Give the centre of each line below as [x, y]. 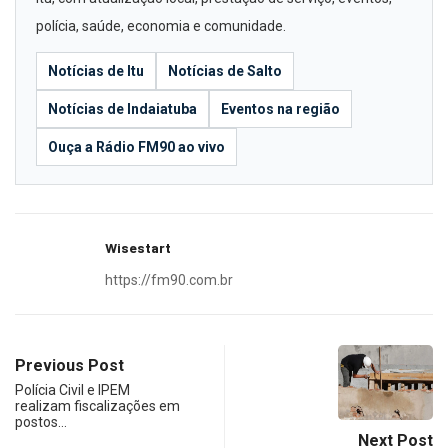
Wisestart [138, 247]
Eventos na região [280, 108]
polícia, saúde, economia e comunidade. [161, 25]
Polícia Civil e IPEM [72, 389]
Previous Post [69, 365]
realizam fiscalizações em [97, 405]
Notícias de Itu [96, 70]
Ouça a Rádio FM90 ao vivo [136, 146]
